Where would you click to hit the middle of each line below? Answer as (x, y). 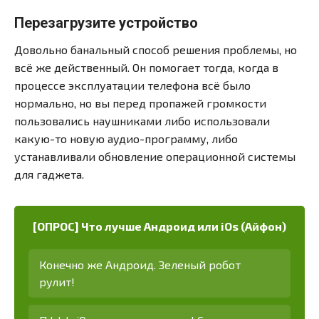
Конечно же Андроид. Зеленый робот (140, 264)
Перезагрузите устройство (106, 22)
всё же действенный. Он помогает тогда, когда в (146, 67)
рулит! (57, 281)
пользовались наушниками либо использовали (142, 120)
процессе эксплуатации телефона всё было (132, 85)
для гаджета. (49, 174)
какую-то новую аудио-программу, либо (126, 138)
